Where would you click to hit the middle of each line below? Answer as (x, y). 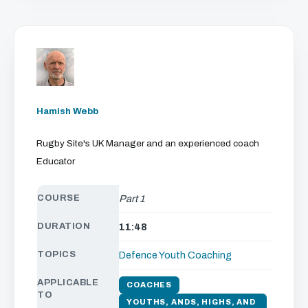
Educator (56, 161)
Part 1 (132, 198)
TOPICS (57, 254)
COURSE (59, 198)
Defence (138, 255)
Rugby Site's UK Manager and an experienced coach (148, 144)
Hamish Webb (67, 111)
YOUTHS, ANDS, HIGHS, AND (191, 301)
